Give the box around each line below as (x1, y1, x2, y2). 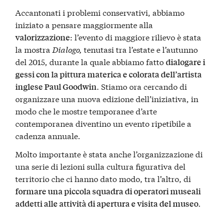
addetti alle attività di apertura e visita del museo (15, 198, 199, 210)
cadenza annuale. (15, 129, 81, 141)
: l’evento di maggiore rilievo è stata (70, 31, 202, 42)
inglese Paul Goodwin (15, 80, 97, 92)
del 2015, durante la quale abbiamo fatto (15, 55, 166, 67)
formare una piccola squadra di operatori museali (15, 185, 201, 197)
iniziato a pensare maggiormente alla (15, 18, 153, 30)
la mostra (15, 43, 53, 55)
